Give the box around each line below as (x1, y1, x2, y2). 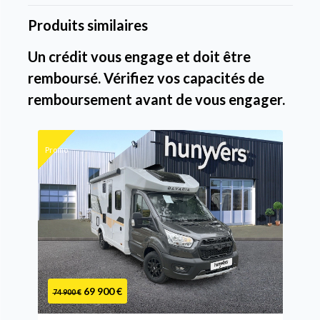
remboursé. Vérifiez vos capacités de (27, 69, 264, 86)
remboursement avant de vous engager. (27, 90, 285, 108)
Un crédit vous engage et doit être (27, 47, 251, 65)
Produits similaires (27, 16, 148, 34)
